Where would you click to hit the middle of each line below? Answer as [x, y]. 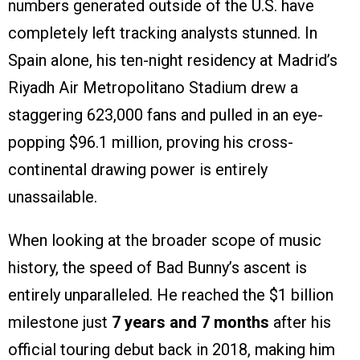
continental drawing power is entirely [138, 170]
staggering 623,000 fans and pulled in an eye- [166, 115]
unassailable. [53, 197]
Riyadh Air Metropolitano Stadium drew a [153, 88]
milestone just [60, 323]
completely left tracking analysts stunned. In [163, 33]
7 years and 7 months [190, 323]
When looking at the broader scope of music [165, 241]
